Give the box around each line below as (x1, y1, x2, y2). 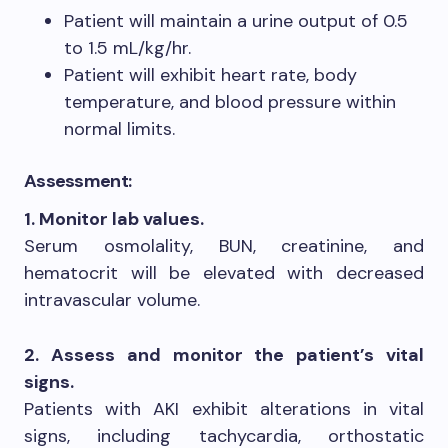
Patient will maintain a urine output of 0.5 (64, 8, 408, 33)
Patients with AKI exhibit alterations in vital (24, 396, 424, 421)
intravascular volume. (24, 287, 200, 312)
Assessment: (24, 168, 132, 193)
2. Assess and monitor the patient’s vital (24, 342, 424, 367)
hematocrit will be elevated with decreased (24, 260, 424, 285)
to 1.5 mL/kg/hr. (64, 35, 191, 60)
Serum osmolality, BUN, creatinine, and (24, 233, 424, 258)
